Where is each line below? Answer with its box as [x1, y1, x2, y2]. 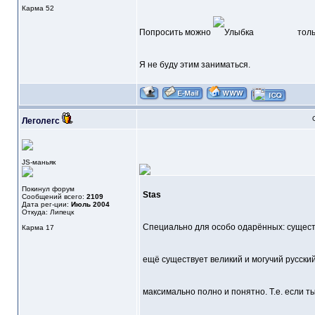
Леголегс [21, 116, 60, 127]
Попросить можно [139, 27, 213, 38]
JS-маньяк [21, 158, 56, 167]
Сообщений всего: [21, 193, 86, 201]
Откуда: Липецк [21, 208, 74, 217]
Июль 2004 [70, 200, 110, 209]
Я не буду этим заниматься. [139, 60, 250, 70]
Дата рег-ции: [21, 200, 71, 209]
